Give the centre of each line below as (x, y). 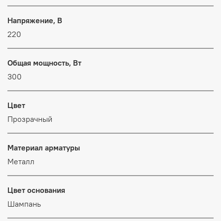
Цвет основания (36, 190)
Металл (21, 161)
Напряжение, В (35, 20)
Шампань (24, 203)
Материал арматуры (44, 147)
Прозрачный (30, 119)
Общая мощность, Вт (44, 62)
